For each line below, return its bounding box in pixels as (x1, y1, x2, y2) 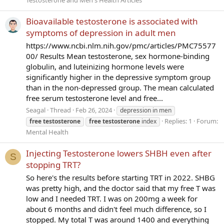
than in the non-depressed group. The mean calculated (26, 82, 214, 93)
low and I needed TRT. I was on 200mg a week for (26, 193, 197, 203)
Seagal (26, 105, 45, 114)
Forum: (196, 116, 218, 125)
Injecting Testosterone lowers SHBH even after (26, 147, 211, 159)
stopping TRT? (26, 159, 80, 171)
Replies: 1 (164, 116, 192, 125)
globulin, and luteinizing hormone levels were (26, 61, 184, 72)
